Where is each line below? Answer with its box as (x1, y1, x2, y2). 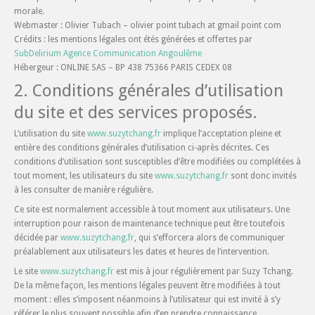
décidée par (14, 233, 60, 243)
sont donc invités (229, 171, 297, 181)
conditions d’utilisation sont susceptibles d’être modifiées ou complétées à (14, 157, 301, 167)
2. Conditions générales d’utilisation (14, 81, 283, 101)
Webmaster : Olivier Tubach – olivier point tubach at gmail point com (14, 20, 281, 30)
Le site (14, 266, 40, 276)
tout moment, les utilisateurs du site (14, 171, 155, 181)
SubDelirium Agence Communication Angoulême (14, 49, 202, 58)
